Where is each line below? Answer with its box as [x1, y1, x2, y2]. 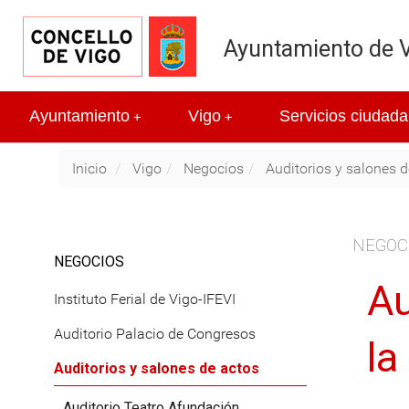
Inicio [72, 159, 107, 177]
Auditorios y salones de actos [54, 360, 259, 378]
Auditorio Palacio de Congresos [54, 324, 256, 342]
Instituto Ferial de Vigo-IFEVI [54, 289, 236, 308]
